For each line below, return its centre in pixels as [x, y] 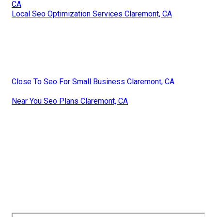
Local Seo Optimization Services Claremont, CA [92, 14]
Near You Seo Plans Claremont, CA [70, 101]
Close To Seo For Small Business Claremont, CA [93, 82]
